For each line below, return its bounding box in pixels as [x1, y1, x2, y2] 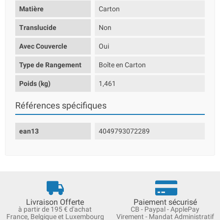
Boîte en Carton [99, 61, 146, 69]
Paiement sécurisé [133, 197, 197, 207]
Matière [19, 5, 44, 13]
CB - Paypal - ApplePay [131, 205, 199, 213]
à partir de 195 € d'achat [18, 205, 92, 213]
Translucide [19, 24, 56, 31]
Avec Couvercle [19, 42, 67, 50]
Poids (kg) [19, 80, 51, 87]
